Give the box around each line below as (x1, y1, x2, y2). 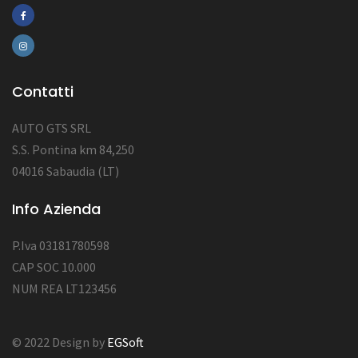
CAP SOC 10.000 (12, 259, 96, 275)
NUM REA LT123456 (12, 280, 117, 296)
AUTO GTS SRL (12, 120, 91, 136)
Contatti (12, 82, 74, 101)
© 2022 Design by (12, 334, 107, 350)
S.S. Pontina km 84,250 (12, 141, 134, 157)
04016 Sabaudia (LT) (12, 163, 119, 179)
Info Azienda (12, 199, 101, 219)
